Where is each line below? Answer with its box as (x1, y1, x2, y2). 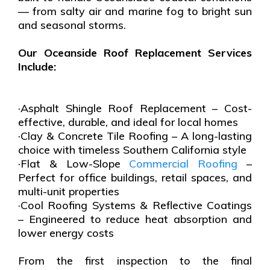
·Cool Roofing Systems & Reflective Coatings (18, 198, 252, 212)
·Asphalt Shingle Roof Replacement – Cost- (18, 101, 252, 115)
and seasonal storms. (18, 17, 126, 32)
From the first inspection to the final (18, 253, 252, 268)
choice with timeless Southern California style (18, 142, 246, 157)
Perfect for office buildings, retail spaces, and (18, 170, 252, 184)
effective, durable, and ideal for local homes (18, 115, 238, 129)
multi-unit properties (18, 184, 119, 198)
